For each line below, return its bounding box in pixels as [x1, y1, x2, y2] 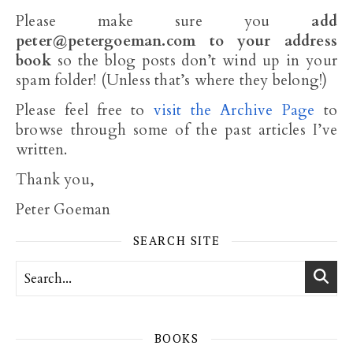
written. [16, 139, 68, 160]
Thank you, [16, 169, 95, 190]
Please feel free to [16, 100, 154, 121]
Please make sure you [16, 11, 312, 32]
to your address [195, 31, 337, 51]
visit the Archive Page [153, 100, 315, 121]
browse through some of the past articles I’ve [16, 120, 337, 140]
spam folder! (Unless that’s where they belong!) [16, 70, 328, 91]
